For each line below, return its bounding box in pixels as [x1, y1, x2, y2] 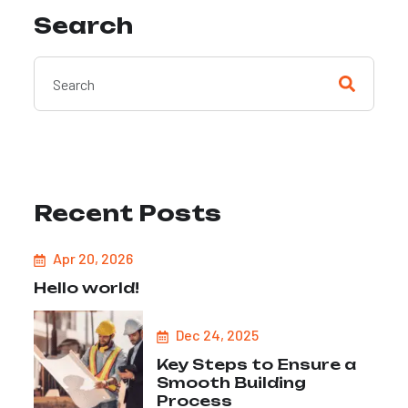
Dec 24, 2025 [172, 326, 259, 344]
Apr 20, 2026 [49, 250, 133, 268]
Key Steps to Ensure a [157, 355, 356, 374]
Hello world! [34, 279, 139, 298]
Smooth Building [157, 373, 306, 393]
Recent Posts [34, 199, 221, 228]
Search [34, 12, 133, 40]
